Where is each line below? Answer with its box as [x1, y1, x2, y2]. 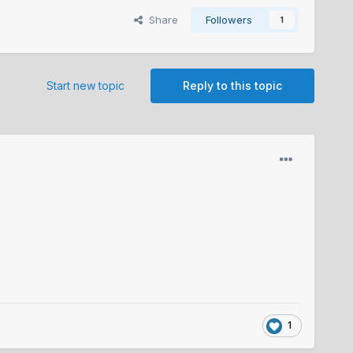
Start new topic [46, 79, 125, 93]
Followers [206, 13, 253, 27]
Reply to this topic [183, 79, 283, 93]
